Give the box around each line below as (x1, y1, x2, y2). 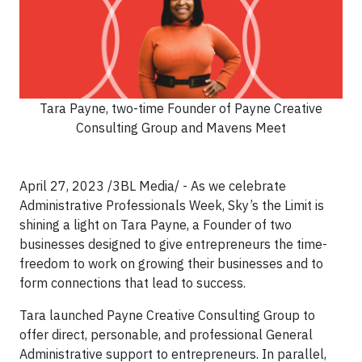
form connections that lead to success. (19, 275, 246, 292)
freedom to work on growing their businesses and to (19, 255, 323, 272)
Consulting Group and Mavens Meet (76, 120, 286, 137)
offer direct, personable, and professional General (19, 326, 313, 343)
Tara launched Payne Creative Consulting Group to (19, 307, 315, 324)
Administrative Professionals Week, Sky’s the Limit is (19, 197, 324, 214)
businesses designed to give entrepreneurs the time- (19, 236, 327, 253)
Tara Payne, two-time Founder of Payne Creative (40, 100, 322, 117)
